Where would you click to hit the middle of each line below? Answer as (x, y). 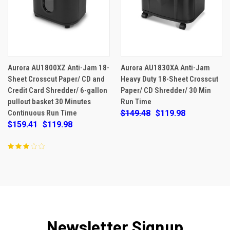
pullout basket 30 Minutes (49, 101)
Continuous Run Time (42, 113)
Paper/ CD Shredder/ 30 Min (166, 90)
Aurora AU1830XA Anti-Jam (165, 68)
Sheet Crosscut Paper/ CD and (56, 79)
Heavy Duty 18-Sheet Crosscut (169, 79)
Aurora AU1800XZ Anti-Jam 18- (59, 68)
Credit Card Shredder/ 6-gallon (57, 90)
